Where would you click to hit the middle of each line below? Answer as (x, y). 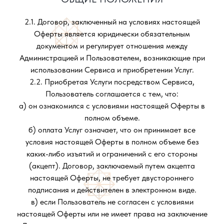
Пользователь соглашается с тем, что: (112, 94)
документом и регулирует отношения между (112, 46)
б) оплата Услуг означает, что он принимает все (112, 130)
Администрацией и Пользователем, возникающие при (112, 58)
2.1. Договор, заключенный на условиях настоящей (112, 22)
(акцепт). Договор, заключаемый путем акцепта (112, 166)
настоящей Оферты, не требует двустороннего (112, 178)
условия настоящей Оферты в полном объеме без (112, 142)
